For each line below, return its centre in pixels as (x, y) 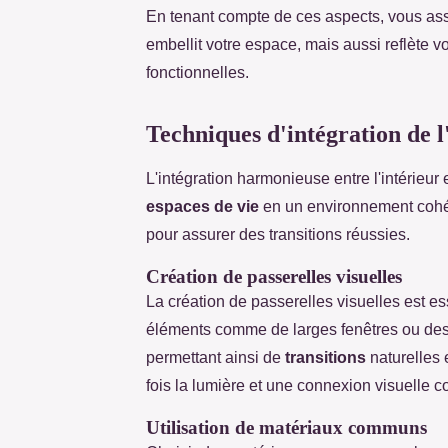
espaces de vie (202, 206)
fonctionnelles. (197, 72)
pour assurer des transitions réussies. (278, 234)
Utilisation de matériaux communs (286, 427)
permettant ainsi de (215, 357)
